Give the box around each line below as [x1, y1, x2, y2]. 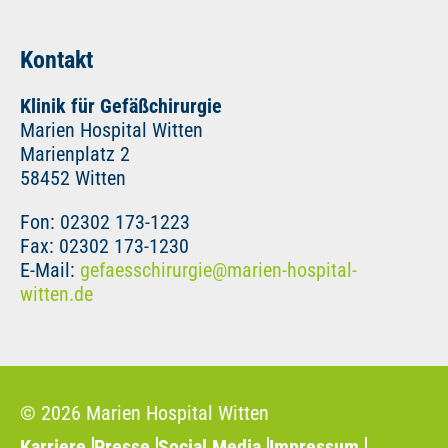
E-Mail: [20, 258, 80, 282]
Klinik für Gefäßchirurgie [20, 94, 222, 118]
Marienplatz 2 [20, 142, 130, 166]
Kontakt [20, 46, 93, 74]
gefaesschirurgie [80, 258, 212, 282]
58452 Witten [20, 166, 126, 190]
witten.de [20, 282, 93, 306]
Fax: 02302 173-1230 [20, 234, 189, 258]
